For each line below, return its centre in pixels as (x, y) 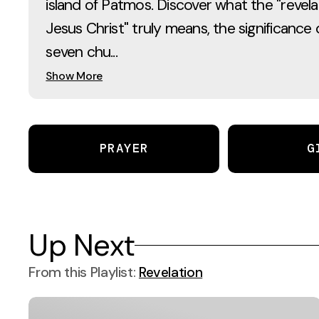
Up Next (82, 246)
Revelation (171, 273)
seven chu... (82, 52)
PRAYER (124, 148)
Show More (74, 75)
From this (59, 273)
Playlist (111, 273)
